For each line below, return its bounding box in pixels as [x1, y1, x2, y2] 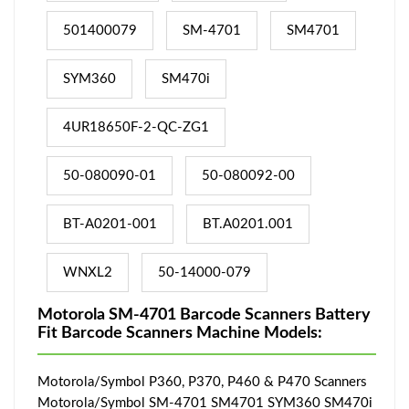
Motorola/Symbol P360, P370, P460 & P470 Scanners [37, 374, 367, 389]
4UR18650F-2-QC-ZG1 [63, 120, 209, 134]
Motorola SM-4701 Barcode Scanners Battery [37, 306, 371, 323]
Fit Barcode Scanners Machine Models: [37, 324, 322, 341]
